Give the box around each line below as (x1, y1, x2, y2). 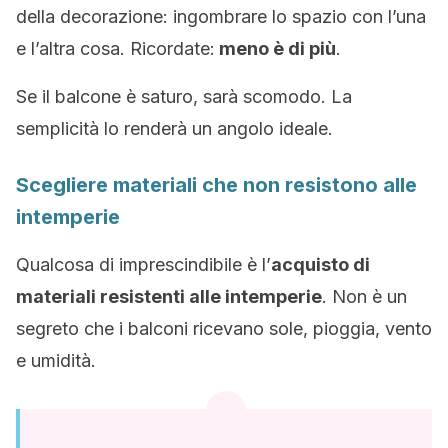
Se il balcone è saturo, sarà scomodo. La (16, 86, 352, 107)
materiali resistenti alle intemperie (16, 286, 322, 307)
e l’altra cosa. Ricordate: (16, 38, 215, 59)
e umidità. (16, 350, 96, 371)
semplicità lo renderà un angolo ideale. (16, 118, 333, 139)
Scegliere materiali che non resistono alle (16, 173, 417, 197)
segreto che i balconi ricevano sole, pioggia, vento (16, 318, 432, 339)
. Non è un (322, 286, 407, 307)
